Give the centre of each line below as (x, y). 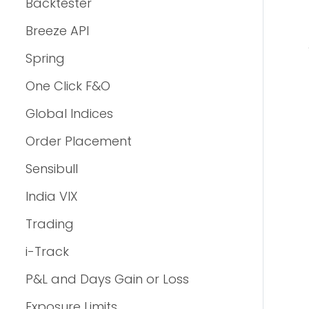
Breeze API (57, 31)
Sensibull (52, 169)
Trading (50, 224)
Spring (45, 58)
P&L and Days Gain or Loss (107, 279)
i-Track (47, 251)
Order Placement (79, 141)
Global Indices (69, 113)
